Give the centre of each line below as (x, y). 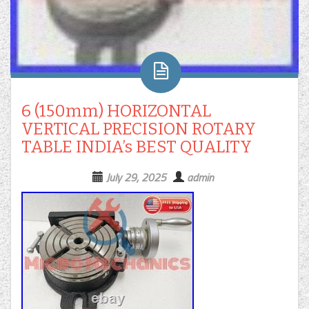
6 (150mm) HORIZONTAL (116, 111)
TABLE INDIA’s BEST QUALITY (137, 147)
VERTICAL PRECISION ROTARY (139, 129)
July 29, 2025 (136, 177)
